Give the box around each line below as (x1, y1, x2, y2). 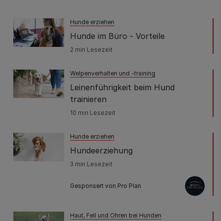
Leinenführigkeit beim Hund (70, 82, 175, 92)
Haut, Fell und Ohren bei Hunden (70, 211, 161, 219)
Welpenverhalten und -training (70, 69, 155, 77)
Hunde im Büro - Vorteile (70, 31, 165, 41)
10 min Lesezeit (70, 109, 115, 116)
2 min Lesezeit (70, 45, 112, 53)
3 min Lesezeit (70, 160, 112, 168)
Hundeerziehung (70, 145, 133, 155)
